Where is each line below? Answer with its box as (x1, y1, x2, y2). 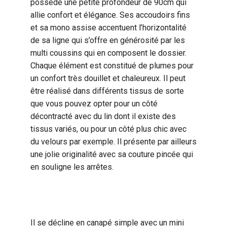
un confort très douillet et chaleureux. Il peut (30, 73, 185, 83)
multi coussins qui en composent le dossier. (30, 48, 186, 58)
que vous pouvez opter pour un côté (30, 99, 158, 108)
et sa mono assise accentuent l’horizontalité (30, 23, 186, 32)
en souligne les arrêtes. (30, 162, 113, 172)
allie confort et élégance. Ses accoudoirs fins (30, 10, 190, 20)
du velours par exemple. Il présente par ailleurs (30, 137, 197, 146)
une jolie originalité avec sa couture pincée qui (30, 149, 193, 159)
